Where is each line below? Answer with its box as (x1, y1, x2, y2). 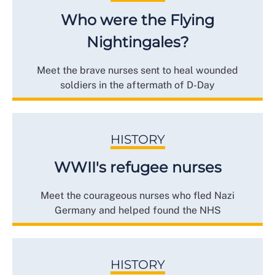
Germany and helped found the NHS (54, 204, 221, 216)
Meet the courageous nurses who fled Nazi (41, 189, 234, 201)
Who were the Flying (61, 10, 214, 29)
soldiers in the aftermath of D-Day (60, 79, 215, 91)
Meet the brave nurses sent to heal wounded (37, 64, 238, 76)
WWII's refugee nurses (53, 158, 222, 176)
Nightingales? (86, 33, 189, 51)
